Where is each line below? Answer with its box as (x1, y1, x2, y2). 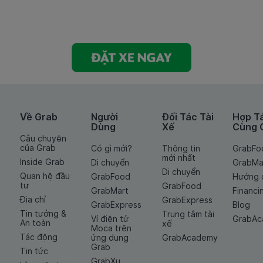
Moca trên (90, 223, 131, 234)
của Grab (20, 143, 56, 153)
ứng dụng (90, 232, 129, 243)
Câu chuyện (20, 133, 66, 144)
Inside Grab (20, 157, 65, 167)
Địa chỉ (20, 194, 46, 205)
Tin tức (20, 246, 48, 257)
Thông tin (161, 143, 200, 154)
